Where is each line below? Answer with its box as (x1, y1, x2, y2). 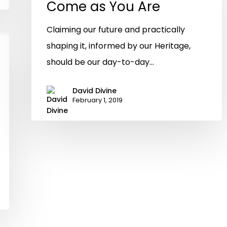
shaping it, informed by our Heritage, (47, 40, 191, 52)
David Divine (72, 85, 117, 96)
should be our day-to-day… (47, 56, 154, 68)
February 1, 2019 (72, 95, 123, 105)
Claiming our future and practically (47, 23, 185, 35)
